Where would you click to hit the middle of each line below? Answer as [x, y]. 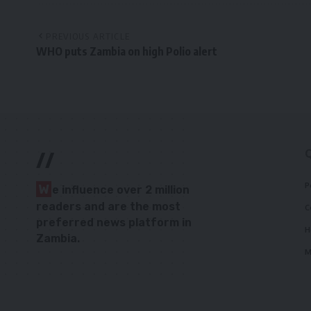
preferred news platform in [114, 223]
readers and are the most [108, 207]
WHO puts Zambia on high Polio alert [128, 52]
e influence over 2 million [121, 190]
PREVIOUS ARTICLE [88, 36]
